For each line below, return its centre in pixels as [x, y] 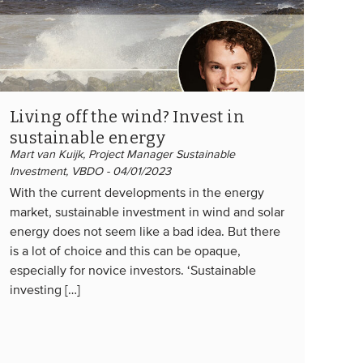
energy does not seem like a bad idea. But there [145, 232]
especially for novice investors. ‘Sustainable [133, 271]
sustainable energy [88, 137]
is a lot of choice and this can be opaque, [125, 252]
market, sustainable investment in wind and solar [147, 213]
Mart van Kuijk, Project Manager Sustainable [122, 154]
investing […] [45, 290]
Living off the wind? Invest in [127, 116]
